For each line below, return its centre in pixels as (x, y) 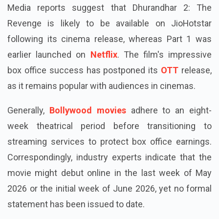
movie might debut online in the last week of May (109, 188)
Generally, (28, 126)
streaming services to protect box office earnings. (109, 157)
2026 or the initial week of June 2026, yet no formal (109, 204)
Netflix (104, 70)
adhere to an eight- (169, 126)
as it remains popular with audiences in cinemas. (101, 101)
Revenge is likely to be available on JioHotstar (109, 39)
